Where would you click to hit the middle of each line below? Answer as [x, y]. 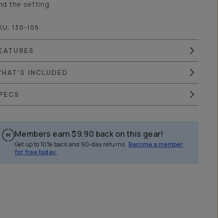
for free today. [36, 152]
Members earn [42, 134]
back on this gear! [129, 134]
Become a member [156, 144]
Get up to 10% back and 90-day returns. [71, 144]
